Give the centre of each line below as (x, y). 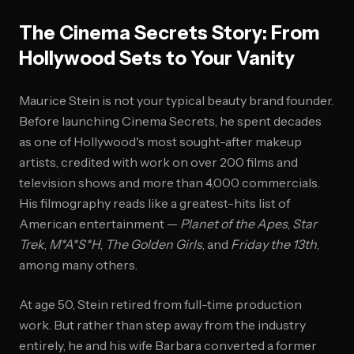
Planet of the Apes (234, 224)
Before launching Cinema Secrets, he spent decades (170, 121)
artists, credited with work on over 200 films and (158, 162)
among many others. (78, 265)
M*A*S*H (75, 244)
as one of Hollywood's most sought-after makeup (160, 141)
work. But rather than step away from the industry (162, 325)
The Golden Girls (154, 244)
